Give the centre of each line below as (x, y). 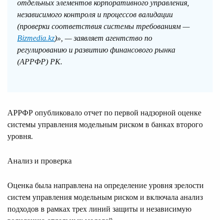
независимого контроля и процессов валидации (95, 15)
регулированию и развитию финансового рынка (96, 50)
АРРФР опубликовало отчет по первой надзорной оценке (104, 113)
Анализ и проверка (40, 161)
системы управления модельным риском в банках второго (105, 125)
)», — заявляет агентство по (103, 38)
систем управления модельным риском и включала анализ (105, 197)
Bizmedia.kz (36, 38)
